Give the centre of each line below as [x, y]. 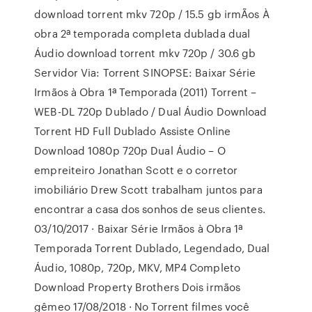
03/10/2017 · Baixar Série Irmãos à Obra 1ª [139, 228]
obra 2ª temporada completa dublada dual [142, 33]
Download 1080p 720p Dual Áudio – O [130, 150]
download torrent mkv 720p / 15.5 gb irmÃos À [152, 14]
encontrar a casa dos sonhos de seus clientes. [150, 209]
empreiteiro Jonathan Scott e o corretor [136, 170]
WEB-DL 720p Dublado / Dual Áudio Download [151, 111]
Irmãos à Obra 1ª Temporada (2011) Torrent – [146, 92]
